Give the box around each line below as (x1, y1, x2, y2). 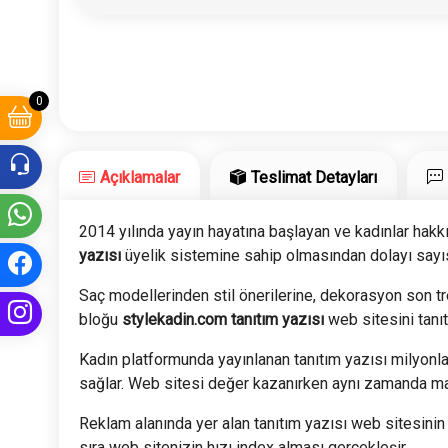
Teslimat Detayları (251, 168, 378, 188)
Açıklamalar (100, 168, 181, 188)
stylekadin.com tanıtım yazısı (122, 310, 325, 330)
